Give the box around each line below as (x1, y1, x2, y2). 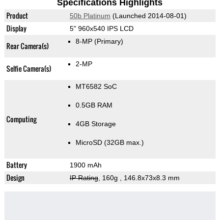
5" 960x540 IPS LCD (69, 25, 134, 33)
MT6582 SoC (75, 82, 117, 91)
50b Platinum (69, 12, 110, 20)
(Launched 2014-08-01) (110, 12, 187, 20)
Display (6, 23, 27, 34)
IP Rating (69, 174, 98, 182)
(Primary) (94, 37, 123, 46)
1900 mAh (69, 161, 102, 169)
